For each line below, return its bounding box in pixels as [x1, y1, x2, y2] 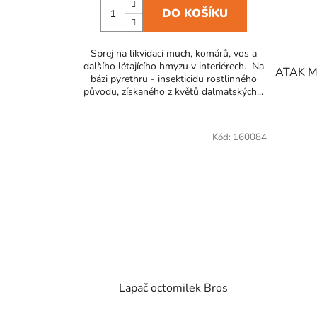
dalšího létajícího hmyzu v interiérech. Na [83, 59, 264, 73]
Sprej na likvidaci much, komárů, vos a [90, 46, 257, 60]
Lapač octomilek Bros [119, 280, 229, 296]
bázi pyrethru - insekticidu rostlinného [90, 71, 257, 86]
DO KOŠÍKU [161, 5, 228, 21]
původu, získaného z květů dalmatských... [83, 84, 264, 98]
